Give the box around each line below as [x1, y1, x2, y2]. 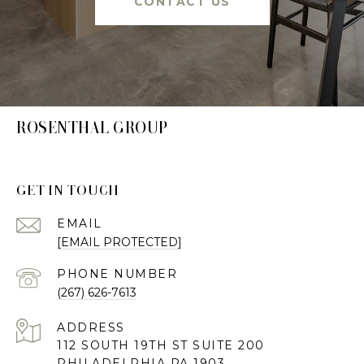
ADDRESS [57, 319, 125, 335]
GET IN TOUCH [16, 181, 119, 198]
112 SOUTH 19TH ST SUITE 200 [57, 337, 265, 353]
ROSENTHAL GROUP [16, 117, 168, 137]
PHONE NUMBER [57, 266, 177, 281]
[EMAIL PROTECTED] [57, 234, 182, 249]
